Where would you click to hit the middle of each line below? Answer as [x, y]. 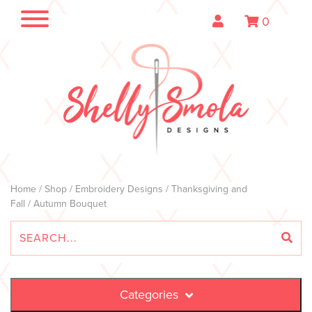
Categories [149, 295]
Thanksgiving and [209, 189]
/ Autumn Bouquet [66, 203]
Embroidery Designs [119, 189]
